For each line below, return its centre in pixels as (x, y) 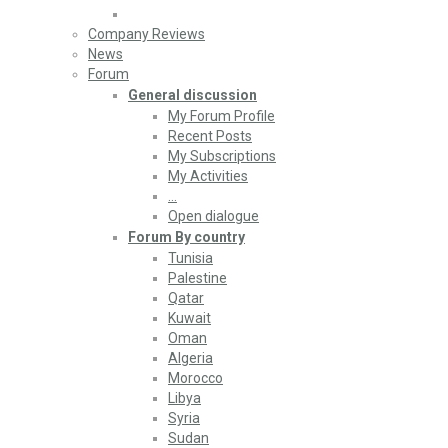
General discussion (192, 94)
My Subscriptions (222, 155)
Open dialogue (213, 215)
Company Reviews (146, 33)
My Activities (208, 175)
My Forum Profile (221, 115)
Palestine (197, 277)
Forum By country (186, 236)
